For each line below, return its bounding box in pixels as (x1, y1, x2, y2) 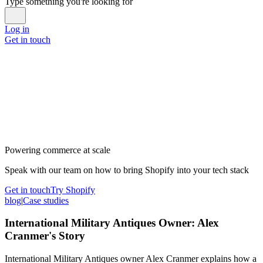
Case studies (23, 195, 69, 205)
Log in (5, 23, 29, 34)
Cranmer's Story (5, 230, 85, 242)
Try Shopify (50, 184, 95, 195)
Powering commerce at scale (5, 144, 110, 155)
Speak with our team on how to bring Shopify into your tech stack (5, 164, 249, 175)
